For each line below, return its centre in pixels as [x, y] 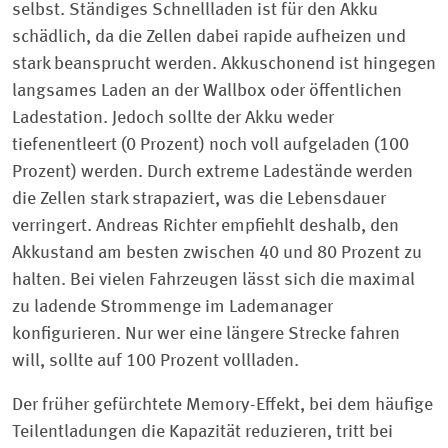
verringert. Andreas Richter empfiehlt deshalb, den [205, 226]
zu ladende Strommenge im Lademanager [172, 307]
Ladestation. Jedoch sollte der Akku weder [173, 118]
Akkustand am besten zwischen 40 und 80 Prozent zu [217, 253]
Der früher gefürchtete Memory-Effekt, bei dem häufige [222, 404]
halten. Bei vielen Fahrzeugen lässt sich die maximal [213, 280]
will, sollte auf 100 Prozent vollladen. [155, 361]
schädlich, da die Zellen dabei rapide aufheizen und [209, 37]
